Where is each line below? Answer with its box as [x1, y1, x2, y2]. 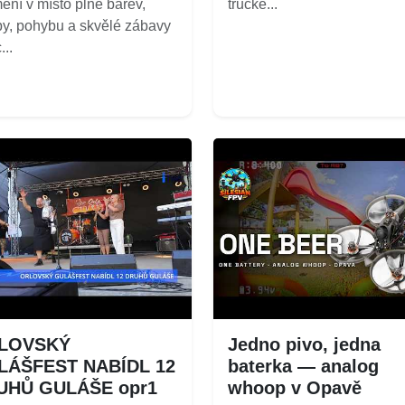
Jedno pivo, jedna [228, 334, 381, 354]
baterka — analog [228, 355, 379, 376]
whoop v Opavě [228, 377, 362, 398]
